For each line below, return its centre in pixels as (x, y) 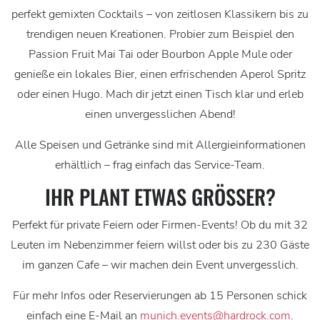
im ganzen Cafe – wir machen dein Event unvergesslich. (160, 265)
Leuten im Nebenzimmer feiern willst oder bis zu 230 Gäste (160, 245)
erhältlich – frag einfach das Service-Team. (160, 165)
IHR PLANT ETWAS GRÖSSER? (155, 197)
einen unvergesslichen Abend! (160, 115)
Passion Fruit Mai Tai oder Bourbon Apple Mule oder (160, 55)
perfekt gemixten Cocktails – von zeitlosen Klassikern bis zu (160, 15)
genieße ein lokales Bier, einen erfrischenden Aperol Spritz (160, 75)
